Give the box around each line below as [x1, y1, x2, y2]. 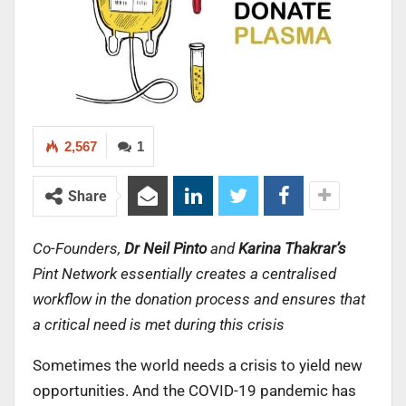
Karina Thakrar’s [238, 238, 346, 257]
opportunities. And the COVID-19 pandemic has [33, 381, 356, 400]
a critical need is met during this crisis [33, 314, 285, 333]
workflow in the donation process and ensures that [33, 289, 365, 308]
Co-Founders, [33, 238, 124, 257]
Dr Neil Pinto [124, 238, 207, 257]
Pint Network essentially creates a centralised [33, 264, 336, 283]
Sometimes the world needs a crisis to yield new [33, 355, 362, 374]
